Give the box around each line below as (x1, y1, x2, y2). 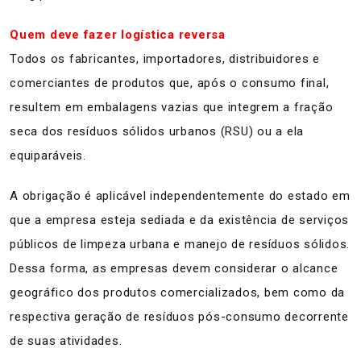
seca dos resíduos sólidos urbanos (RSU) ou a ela (10, 124, 304, 139)
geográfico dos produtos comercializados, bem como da (10, 285, 345, 300)
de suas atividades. (10, 334, 122, 348)
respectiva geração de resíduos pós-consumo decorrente (10, 309, 349, 324)
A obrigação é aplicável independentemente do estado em (10, 189, 351, 203)
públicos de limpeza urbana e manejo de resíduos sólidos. (10, 237, 350, 251)
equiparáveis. (10, 148, 86, 163)
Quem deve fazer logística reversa (10, 27, 226, 42)
